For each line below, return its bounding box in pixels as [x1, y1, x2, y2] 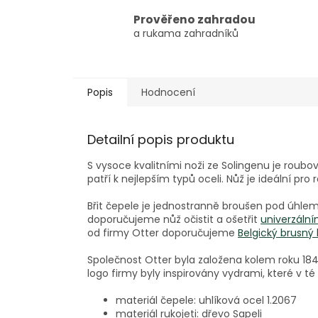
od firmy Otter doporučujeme [87, 226, 238, 241]
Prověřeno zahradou [133, 11, 256, 27]
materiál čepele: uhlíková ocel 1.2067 [116, 293, 297, 308]
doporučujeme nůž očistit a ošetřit [87, 212, 261, 227]
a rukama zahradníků [133, 26, 238, 40]
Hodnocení [141, 85, 195, 100]
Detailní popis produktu [87, 131, 234, 149]
